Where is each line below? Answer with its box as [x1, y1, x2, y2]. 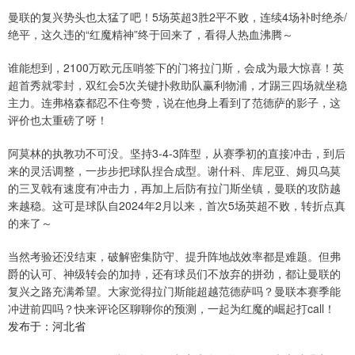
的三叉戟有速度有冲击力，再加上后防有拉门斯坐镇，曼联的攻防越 [8, 179, 341, 196]
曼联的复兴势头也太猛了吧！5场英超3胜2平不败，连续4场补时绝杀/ [8, 8, 347, 25]
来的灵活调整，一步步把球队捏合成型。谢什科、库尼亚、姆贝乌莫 [8, 162, 341, 178]
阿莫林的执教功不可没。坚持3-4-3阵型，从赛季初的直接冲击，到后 [8, 144, 345, 161]
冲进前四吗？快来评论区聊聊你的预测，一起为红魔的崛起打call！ [8, 300, 335, 316]
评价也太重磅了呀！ [8, 111, 108, 128]
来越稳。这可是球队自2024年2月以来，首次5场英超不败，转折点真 [8, 197, 345, 213]
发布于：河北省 [8, 317, 86, 334]
